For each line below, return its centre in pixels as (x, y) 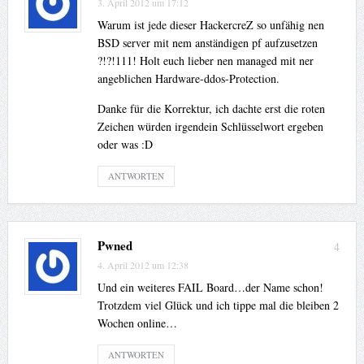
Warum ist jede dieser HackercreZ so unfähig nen (210, 25)
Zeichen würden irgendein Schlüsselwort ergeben (210, 127)
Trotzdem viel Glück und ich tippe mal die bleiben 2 (218, 305)
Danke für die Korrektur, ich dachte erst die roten (211, 109)
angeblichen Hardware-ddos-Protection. (188, 79)
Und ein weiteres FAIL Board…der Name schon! (210, 288)
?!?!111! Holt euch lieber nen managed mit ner (205, 61)
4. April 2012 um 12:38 (143, 265)
